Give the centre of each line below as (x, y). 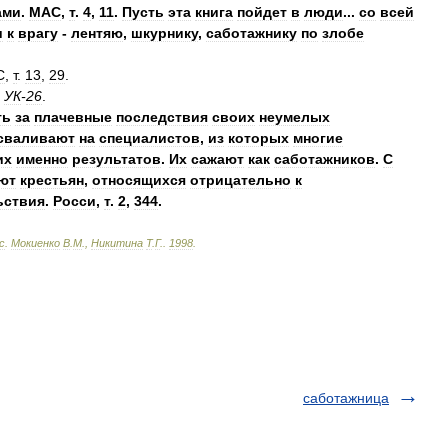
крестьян (52, 180)
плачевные (73, 117)
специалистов (149, 138)
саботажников (324, 159)
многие (318, 138)
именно (42, 159)
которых (258, 138)
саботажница (346, 398)
